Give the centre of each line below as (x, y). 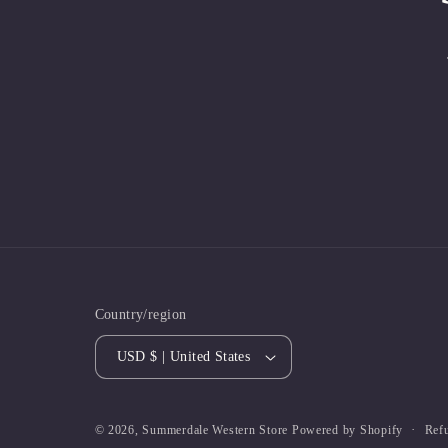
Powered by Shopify (347, 430)
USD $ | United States (200, 357)
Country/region (140, 314)
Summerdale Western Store (217, 430)
